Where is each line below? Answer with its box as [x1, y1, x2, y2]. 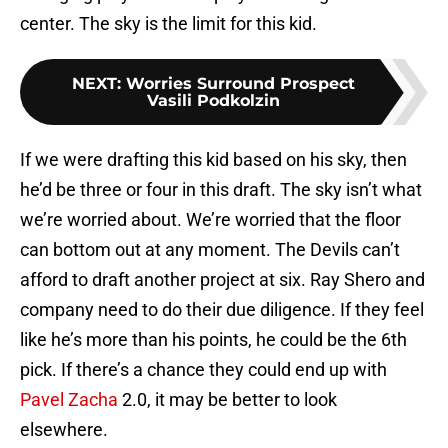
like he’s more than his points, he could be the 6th [20, 329, 407, 351]
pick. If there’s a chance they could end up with [20, 359, 387, 381]
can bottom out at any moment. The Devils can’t [20, 239, 400, 261]
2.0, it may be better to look [118, 389, 337, 411]
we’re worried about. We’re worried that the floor [20, 209, 401, 231]
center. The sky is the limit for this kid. [20, 13, 317, 35]
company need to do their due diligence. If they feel [20, 299, 424, 321]
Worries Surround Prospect [125, 74, 355, 94]
